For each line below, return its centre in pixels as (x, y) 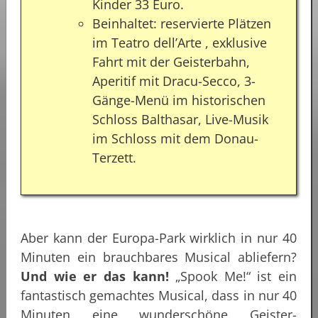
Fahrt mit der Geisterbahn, (171, 61)
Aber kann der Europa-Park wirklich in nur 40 (159, 237)
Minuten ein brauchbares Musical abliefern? (159, 257)
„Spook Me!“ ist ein (232, 276)
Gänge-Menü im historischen (179, 100)
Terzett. (114, 157)
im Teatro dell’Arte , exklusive (180, 42)
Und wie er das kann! (95, 276)
